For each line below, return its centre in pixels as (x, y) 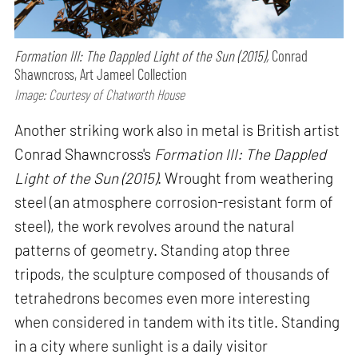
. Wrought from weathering (246, 177)
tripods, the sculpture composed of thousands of (173, 273)
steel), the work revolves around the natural (155, 225)
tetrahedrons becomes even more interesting (163, 297)
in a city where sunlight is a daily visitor (141, 345)
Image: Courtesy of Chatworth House (100, 95)
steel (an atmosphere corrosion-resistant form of (174, 201)
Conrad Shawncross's (85, 153)
